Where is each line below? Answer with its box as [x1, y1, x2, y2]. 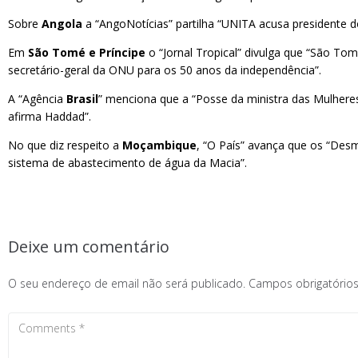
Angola [42, 16, 82, 31]
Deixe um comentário [8, 236, 169, 257]
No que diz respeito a [8, 137, 122, 153]
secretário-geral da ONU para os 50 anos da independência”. [8, 62, 321, 78]
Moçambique [122, 137, 197, 153]
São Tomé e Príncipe [28, 45, 145, 60]
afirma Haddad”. [8, 109, 91, 124]
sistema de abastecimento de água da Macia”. [8, 155, 247, 170]
